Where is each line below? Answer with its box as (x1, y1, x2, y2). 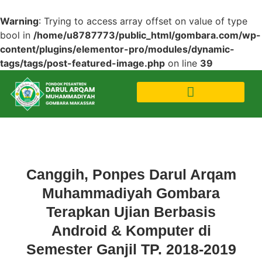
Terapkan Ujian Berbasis (46, 204, 216, 220)
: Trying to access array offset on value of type (39, 15, 247, 27)
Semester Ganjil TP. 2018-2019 (26, 241, 236, 258)
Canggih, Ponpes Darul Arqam (26, 166, 236, 183)
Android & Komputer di (51, 222, 211, 239)
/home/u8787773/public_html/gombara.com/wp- (33, 29, 261, 41)
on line (165, 57, 200, 69)
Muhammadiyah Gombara (42, 185, 220, 202)
